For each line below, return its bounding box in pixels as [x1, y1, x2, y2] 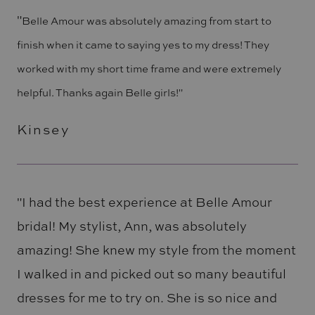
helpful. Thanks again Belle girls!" [16, 84, 183, 100]
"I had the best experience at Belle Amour [16, 193, 272, 211]
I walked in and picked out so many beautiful [16, 265, 286, 283]
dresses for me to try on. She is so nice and [16, 289, 277, 307]
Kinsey [16, 120, 70, 139]
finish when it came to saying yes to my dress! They [16, 37, 269, 52]
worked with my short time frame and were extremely [16, 60, 281, 76]
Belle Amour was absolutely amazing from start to [21, 13, 271, 28]
